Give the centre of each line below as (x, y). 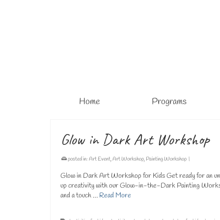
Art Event (100, 159)
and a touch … (80, 196)
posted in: (78, 159)
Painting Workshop (166, 159)
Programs (169, 102)
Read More (115, 196)
